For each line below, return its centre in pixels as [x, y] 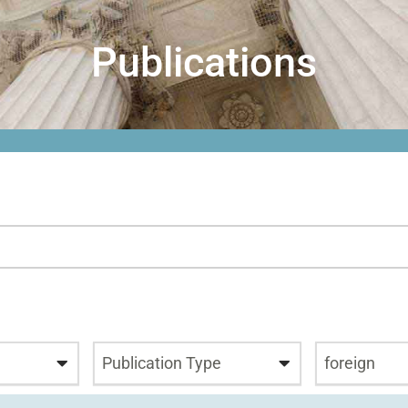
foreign [350, 363]
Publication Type [161, 363]
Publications [204, 62]
